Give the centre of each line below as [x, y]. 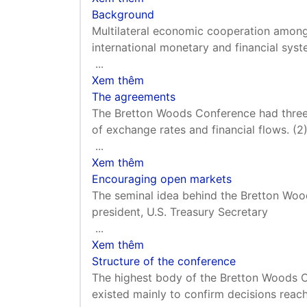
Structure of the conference [164, 261]
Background [123, 14]
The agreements [134, 96]
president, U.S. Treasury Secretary [180, 211]
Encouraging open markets [162, 179]
